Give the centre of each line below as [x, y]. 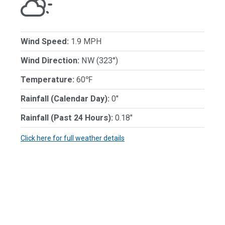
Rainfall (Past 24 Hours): [67, 118]
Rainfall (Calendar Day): [65, 98]
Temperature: [47, 79]
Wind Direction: [50, 60]
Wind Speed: [45, 41]
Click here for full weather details [73, 138]
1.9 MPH [85, 41]
